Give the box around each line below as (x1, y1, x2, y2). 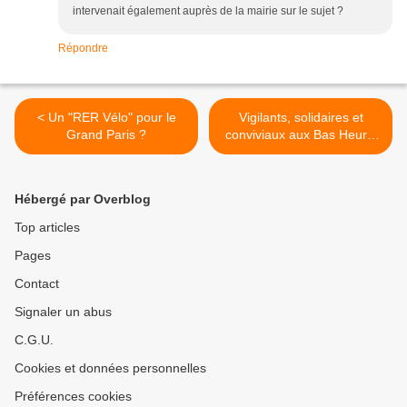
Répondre (58, 42, 108, 55)
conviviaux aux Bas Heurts (224, 127, 377, 143)
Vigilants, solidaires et (238, 110, 363, 125)
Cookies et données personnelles (15, 361, 206, 376)
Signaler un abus (15, 304, 112, 320)
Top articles (15, 220, 80, 235)
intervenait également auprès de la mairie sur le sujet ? (73, 5, 343, 18)
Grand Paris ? (66, 127, 146, 143)
